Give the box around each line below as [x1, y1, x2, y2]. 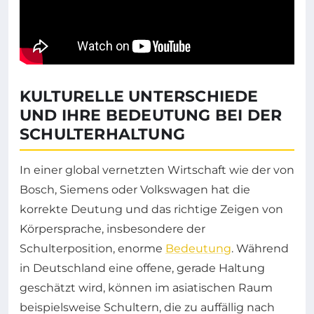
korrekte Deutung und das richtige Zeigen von [20, 203, 283, 217]
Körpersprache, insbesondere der [20, 222, 205, 236]
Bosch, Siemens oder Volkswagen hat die [20, 183, 250, 197]
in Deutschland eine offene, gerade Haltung [20, 261, 265, 275]
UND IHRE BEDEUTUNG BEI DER [20, 106, 282, 125]
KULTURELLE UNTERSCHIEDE [20, 87, 259, 107]
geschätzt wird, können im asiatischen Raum [20, 281, 273, 295]
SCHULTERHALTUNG [20, 125, 185, 144]
